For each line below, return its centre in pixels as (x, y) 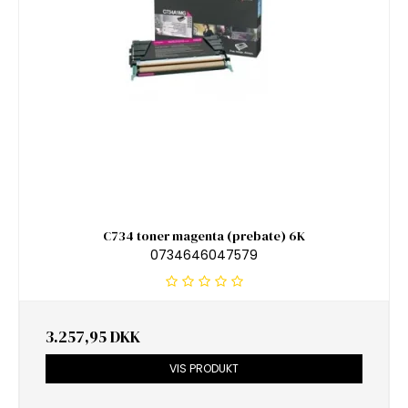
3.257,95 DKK (93, 337)
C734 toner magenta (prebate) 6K (204, 236)
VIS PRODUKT (204, 368)
